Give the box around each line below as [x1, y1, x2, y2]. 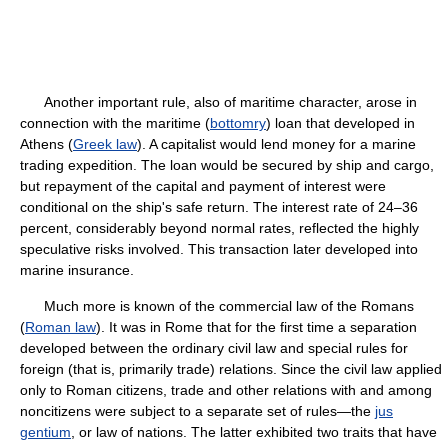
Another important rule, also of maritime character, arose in [20, 94, 417, 110]
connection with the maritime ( [20, 115, 210, 131]
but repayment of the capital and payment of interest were [20, 178, 386, 194]
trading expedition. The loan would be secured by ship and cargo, [20, 157, 434, 173]
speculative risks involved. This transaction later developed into [20, 241, 418, 257]
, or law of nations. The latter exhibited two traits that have [71, 424, 437, 440]
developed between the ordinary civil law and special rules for [20, 340, 408, 356]
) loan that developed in [266, 115, 415, 131]
